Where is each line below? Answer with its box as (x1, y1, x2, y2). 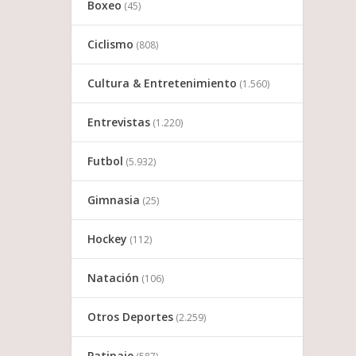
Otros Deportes (87, 308, 174, 324)
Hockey (87, 230, 128, 246)
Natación (87, 269, 140, 285)
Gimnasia (87, 192, 141, 207)
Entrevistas (87, 114, 151, 130)
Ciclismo (87, 36, 134, 52)
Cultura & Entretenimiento (87, 75, 238, 91)
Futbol (87, 153, 124, 168)
